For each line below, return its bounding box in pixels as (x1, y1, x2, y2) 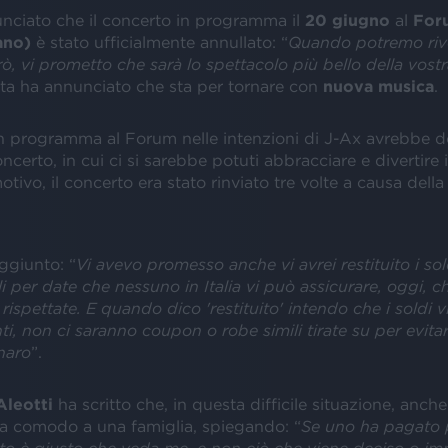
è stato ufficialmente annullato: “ (35, 33, 288, 51)
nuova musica (322, 77, 434, 95)
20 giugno (304, 11, 390, 29)
